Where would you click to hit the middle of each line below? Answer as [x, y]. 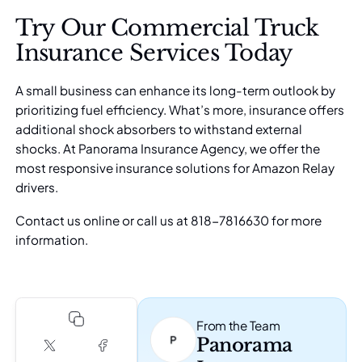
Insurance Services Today [154, 52]
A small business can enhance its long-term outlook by [176, 90]
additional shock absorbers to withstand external [159, 129]
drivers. [37, 187]
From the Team [238, 325]
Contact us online [68, 221]
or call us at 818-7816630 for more [221, 221]
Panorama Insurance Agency [162, 149]
